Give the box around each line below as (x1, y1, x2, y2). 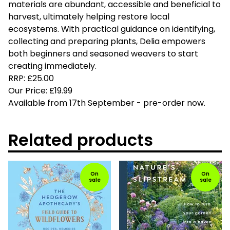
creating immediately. (8, 60, 97, 72)
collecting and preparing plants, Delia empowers (8, 35, 205, 48)
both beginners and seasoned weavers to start (8, 48, 198, 60)
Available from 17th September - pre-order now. (8, 97, 205, 109)
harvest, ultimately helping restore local (8, 11, 169, 23)
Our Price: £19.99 (8, 85, 72, 97)
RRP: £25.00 (8, 72, 54, 85)
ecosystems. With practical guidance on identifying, (8, 23, 215, 35)
